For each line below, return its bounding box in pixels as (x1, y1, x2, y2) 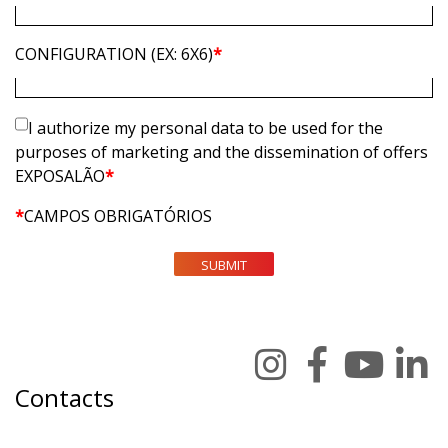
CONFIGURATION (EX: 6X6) (15, 43, 213, 65)
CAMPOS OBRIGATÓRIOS (24, 205, 212, 227)
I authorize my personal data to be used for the (28, 117, 383, 139)
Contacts (15, 381, 114, 414)
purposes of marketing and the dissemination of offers (15, 141, 428, 163)
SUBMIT (201, 256, 247, 274)
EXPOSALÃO (15, 165, 105, 187)
